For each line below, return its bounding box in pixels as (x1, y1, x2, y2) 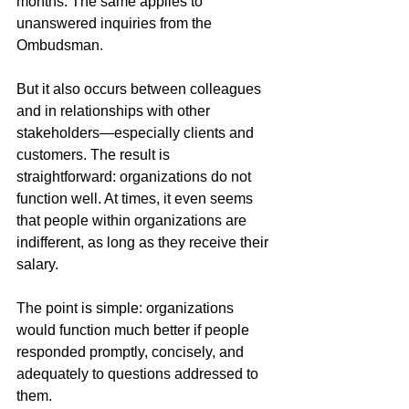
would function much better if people (16, 322, 253, 338)
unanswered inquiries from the (16, 16, 215, 31)
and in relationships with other (16, 103, 214, 119)
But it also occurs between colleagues (16, 81, 265, 97)
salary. (16, 257, 58, 272)
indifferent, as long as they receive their (16, 235, 272, 250)
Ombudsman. (16, 37, 103, 53)
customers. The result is (16, 147, 173, 163)
